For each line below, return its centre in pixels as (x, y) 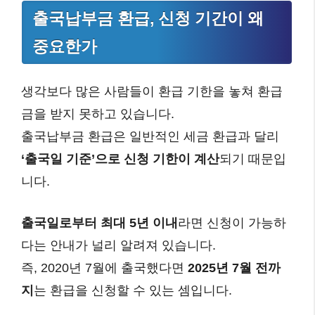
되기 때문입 (253, 159)
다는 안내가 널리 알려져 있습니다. (118, 245)
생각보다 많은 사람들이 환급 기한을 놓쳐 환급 (152, 91)
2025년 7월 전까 (234, 268)
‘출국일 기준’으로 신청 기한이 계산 (120, 159)
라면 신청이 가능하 (232, 223)
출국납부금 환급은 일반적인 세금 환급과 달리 (150, 136)
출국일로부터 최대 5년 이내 (99, 223)
